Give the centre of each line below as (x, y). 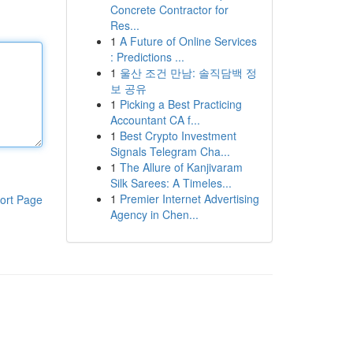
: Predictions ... (147, 57)
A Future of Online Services (188, 41)
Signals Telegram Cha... (170, 151)
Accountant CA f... (155, 120)
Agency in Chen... (154, 214)
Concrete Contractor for (169, 9)
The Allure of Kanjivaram (181, 167)
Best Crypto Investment (178, 136)
